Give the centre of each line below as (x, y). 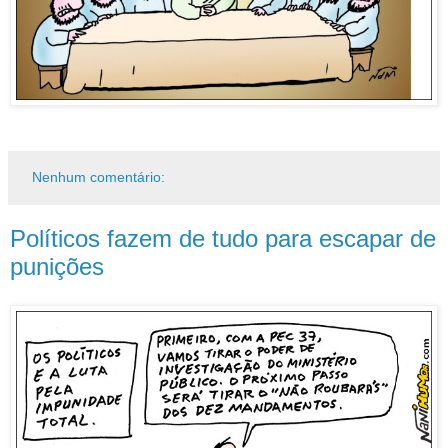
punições (57, 267)
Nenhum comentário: (99, 177)
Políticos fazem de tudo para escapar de (223, 239)
